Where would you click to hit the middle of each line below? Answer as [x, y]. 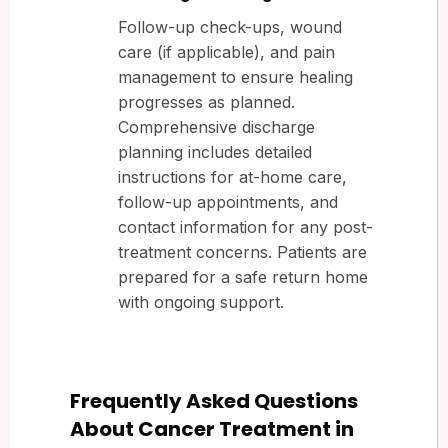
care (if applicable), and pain [226, 51]
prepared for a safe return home [243, 276]
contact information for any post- [245, 226]
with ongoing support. [201, 301]
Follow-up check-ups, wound [230, 26]
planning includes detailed [215, 151]
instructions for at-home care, [232, 176]
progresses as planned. [206, 101]
